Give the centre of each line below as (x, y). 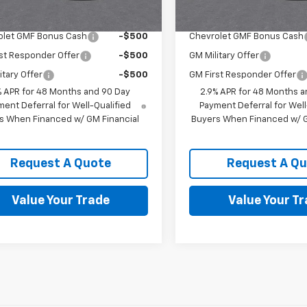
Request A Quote (60, 163)
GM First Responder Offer (243, 75)
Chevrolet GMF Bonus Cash (247, 36)
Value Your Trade (60, 200)
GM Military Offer (224, 56)
